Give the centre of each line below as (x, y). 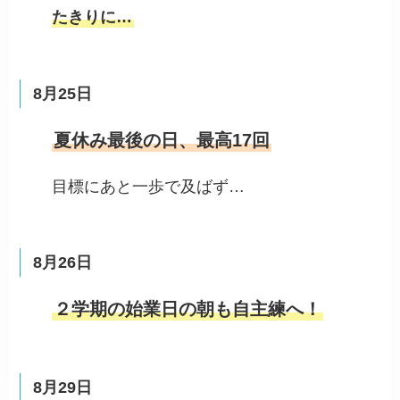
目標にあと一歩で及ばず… (149, 186)
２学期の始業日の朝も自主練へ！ (188, 309)
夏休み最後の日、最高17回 (162, 140)
